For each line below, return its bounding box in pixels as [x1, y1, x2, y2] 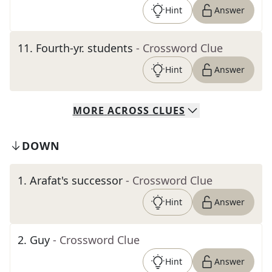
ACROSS [107, 104, 149, 117]
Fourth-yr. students [36, 41, 133, 55]
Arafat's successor [30, 173, 123, 188]
